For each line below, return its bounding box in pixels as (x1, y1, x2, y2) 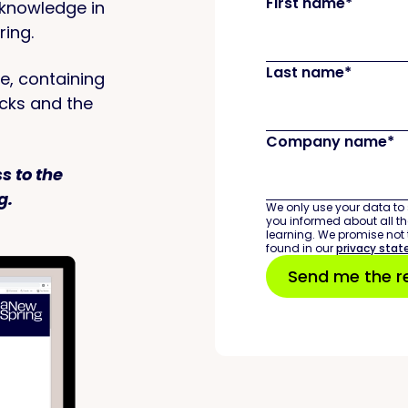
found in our (266, 240, 336, 256)
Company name (266, 131, 387, 152)
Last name (266, 62, 344, 83)
